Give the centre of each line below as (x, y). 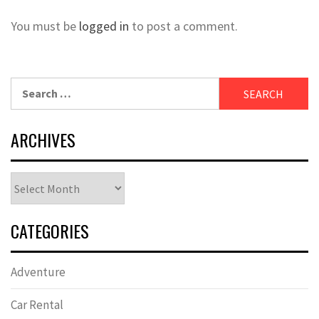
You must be (45, 26)
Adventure (38, 272)
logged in (104, 26)
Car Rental (37, 305)
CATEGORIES (50, 231)
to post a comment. (183, 26)
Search (28, 86)
